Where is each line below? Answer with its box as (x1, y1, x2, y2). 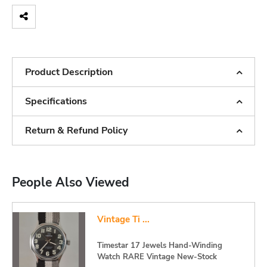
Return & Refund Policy (25, 124, 128, 137)
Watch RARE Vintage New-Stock (97, 252, 217, 262)
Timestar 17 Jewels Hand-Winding (97, 240, 222, 251)
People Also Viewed (12, 174, 129, 191)
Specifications (25, 95, 87, 108)
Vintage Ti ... (97, 213, 150, 225)
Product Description (25, 66, 113, 79)
